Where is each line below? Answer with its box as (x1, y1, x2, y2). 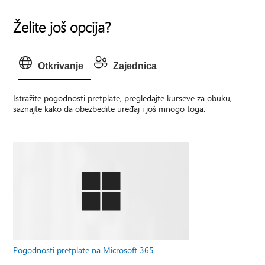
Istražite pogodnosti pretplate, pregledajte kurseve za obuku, (13, 92, 232, 104)
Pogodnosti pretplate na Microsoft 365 (13, 244, 154, 256)
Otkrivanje (38, 61, 84, 71)
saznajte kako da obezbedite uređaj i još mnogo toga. (13, 103, 206, 114)
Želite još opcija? (13, 17, 111, 36)
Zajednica (113, 61, 157, 71)
